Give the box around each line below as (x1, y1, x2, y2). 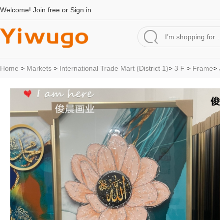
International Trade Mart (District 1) (59, 64, 168, 72)
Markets (27, 64, 52, 72)
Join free (33, 6, 60, 14)
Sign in (70, 6, 91, 14)
